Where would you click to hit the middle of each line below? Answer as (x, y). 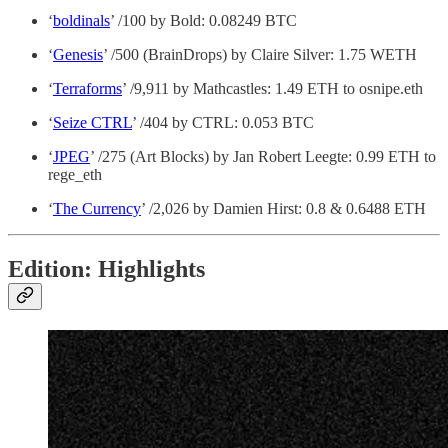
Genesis (78, 55)
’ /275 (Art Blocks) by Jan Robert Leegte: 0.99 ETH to (263, 157)
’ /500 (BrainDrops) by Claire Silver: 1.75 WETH (260, 55)
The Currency (97, 209)
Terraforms (87, 89)
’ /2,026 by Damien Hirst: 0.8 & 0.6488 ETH (283, 209)
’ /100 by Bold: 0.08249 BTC (203, 21)
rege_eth (75, 175)
